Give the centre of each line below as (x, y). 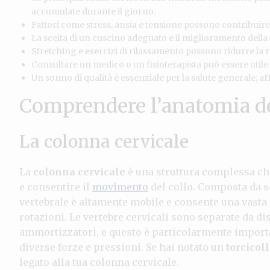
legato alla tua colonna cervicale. (99, 262)
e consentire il (56, 187)
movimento (120, 187)
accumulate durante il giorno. (93, 11)
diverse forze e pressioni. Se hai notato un (123, 247)
